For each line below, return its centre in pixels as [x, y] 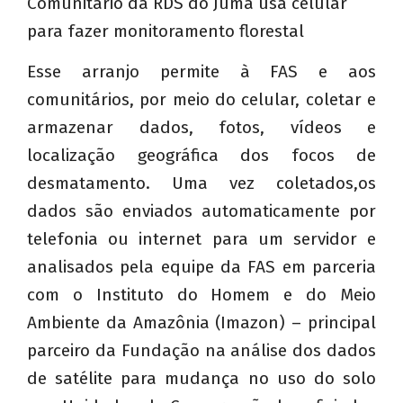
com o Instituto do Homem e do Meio [201, 294]
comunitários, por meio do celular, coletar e [201, 99]
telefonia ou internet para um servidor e [201, 238]
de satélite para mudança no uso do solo [201, 378]
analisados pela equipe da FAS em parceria [201, 266]
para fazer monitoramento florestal [166, 31]
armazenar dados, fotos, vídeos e [201, 127]
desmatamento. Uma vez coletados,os [201, 183]
